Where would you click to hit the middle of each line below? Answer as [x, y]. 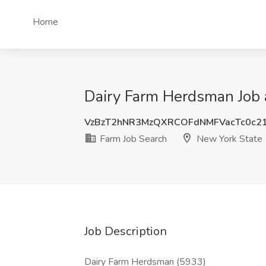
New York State [228, 139]
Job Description [126, 231]
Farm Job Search [132, 139]
